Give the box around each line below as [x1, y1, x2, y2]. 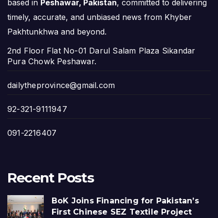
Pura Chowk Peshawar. [7, 56, 96, 67]
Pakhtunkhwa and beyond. [7, 27, 107, 37]
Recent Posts [7, 169, 94, 186]
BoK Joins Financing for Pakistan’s [52, 196, 199, 205]
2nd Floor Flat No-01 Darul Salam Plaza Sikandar [7, 46, 196, 56]
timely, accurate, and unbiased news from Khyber [7, 12, 192, 22]
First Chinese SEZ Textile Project [52, 207, 192, 217]
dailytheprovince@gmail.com [7, 80, 115, 91]
